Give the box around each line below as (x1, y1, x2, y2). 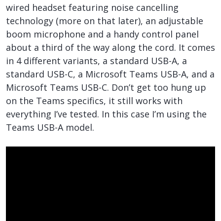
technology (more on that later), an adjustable (6, 15, 203, 27)
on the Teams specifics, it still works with (6, 95, 183, 107)
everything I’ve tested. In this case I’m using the (6, 108, 207, 120)
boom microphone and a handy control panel (6, 28, 199, 40)
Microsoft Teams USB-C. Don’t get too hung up (6, 81, 206, 93)
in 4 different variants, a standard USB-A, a (6, 55, 187, 67)
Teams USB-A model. (6, 121, 94, 133)
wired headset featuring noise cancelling (6, 1, 179, 13)
